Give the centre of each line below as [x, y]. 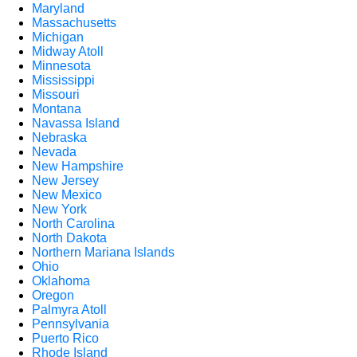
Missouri [56, 94]
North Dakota [69, 238]
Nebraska [59, 137]
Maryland [58, 8]
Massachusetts [74, 23]
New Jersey [65, 180]
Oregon [53, 295]
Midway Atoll [68, 51]
